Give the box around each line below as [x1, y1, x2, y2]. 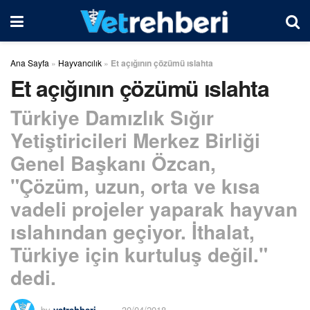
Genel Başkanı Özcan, [10, 148, 216, 177]
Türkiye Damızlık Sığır [10, 102, 214, 131]
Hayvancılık [58, 57, 102, 69]
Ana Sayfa [10, 57, 49, 69]
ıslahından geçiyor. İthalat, [10, 217, 255, 246]
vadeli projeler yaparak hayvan [10, 194, 298, 223]
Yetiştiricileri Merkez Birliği [10, 125, 260, 154]
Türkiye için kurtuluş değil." [10, 239, 268, 268]
